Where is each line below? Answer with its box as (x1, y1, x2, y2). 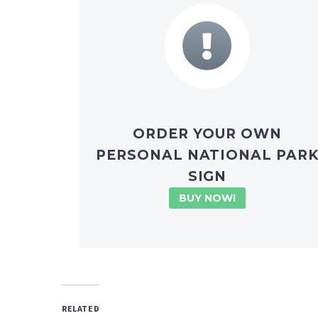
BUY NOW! (178, 192, 236, 205)
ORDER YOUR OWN (133, 126, 282, 143)
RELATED (62, 303, 100, 314)
